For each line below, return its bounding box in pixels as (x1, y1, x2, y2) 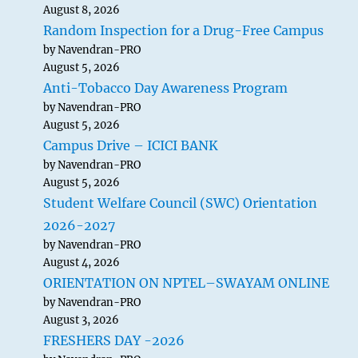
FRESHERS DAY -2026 (43, 332, 185, 348)
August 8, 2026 (43, 3, 121, 17)
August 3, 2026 (43, 313, 120, 327)
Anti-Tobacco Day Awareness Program (43, 80, 288, 96)
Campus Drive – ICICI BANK (43, 137, 219, 153)
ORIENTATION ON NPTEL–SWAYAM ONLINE (43, 275, 330, 291)
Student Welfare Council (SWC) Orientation (43, 195, 318, 211)
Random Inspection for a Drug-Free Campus (43, 22, 324, 38)
